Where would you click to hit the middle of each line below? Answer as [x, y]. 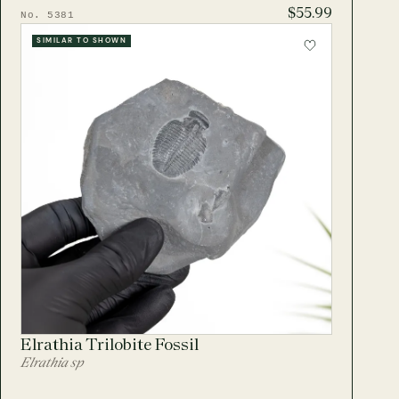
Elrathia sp [52, 362]
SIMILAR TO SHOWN [82, 41]
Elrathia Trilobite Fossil [110, 344]
